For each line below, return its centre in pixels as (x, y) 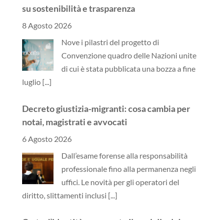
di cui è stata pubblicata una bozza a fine (128, 68)
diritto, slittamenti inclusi (65, 195)
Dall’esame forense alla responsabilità (124, 155)
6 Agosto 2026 (47, 138)
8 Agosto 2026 (47, 25)
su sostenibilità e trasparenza (78, 8)
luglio (32, 82)
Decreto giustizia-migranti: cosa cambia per (106, 108)
